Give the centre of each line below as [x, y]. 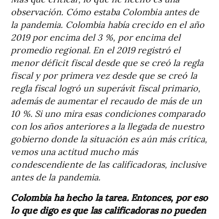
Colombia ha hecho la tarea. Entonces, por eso [109, 197]
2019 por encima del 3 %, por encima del [96, 37]
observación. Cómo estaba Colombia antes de [105, 11]
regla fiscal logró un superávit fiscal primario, [106, 88]
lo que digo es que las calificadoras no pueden [109, 210]
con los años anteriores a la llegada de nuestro [108, 126]
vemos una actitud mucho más [75, 151]
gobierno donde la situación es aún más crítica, [109, 138]
